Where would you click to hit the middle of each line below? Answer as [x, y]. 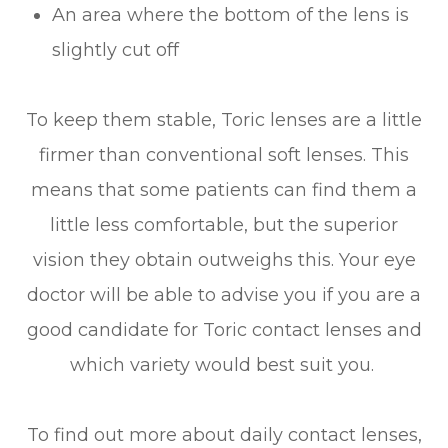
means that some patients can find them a [224, 189]
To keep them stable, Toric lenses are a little [224, 119]
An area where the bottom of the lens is [231, 14]
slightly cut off [116, 49]
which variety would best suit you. [224, 364]
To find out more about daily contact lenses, [224, 434]
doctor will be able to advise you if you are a [224, 294]
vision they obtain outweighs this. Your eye [224, 259]
